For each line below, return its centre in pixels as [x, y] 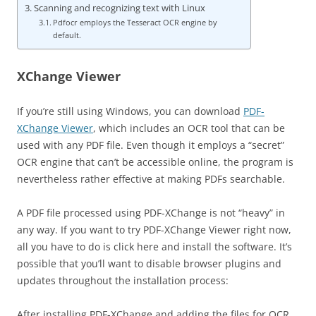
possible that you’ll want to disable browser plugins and [149, 263]
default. [67, 35]
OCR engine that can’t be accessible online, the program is [155, 162]
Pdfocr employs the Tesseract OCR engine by [135, 22]
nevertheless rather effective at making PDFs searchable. [151, 179]
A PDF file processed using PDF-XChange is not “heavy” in [151, 213]
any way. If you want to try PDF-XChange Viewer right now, [154, 230]
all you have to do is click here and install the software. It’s [154, 247]
